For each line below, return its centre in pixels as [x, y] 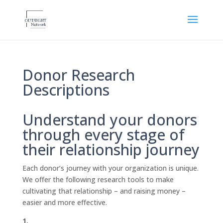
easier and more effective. [64, 202]
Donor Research [78, 75]
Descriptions [66, 90]
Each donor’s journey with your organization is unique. [110, 168]
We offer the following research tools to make [98, 179]
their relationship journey [111, 150]
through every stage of [103, 135]
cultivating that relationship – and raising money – [104, 191]
